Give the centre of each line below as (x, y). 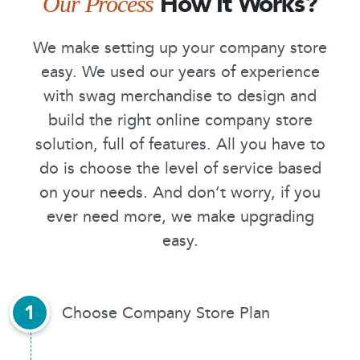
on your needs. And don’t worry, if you (180, 192)
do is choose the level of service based (180, 168)
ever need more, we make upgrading (180, 217)
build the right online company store (180, 120)
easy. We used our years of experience (180, 72)
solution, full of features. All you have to (180, 144)
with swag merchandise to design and (180, 96)
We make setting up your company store (180, 48)
